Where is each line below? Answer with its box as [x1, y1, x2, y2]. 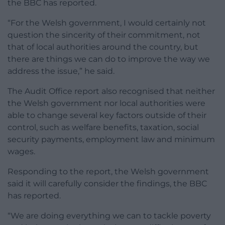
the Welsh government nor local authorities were [8, 98, 205, 108]
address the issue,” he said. [8, 66, 115, 76]
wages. [8, 147, 35, 157]
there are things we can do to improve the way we [8, 54, 210, 64]
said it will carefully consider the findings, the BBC [8, 179, 207, 189]
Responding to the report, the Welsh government [8, 167, 209, 177]
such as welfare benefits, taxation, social [40, 123, 199, 133]
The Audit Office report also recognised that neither [8, 86, 215, 96]
